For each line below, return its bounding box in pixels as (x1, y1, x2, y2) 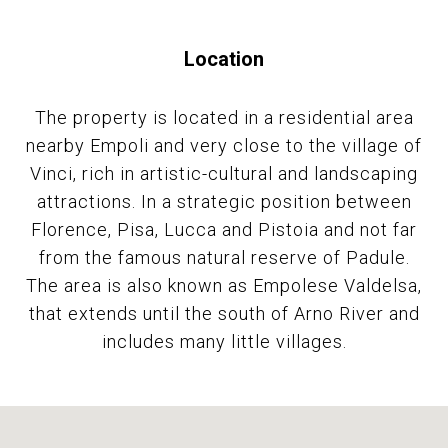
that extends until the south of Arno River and (28, 302, 420, 324)
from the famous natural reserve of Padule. (38, 246, 410, 268)
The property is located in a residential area (34, 106, 414, 128)
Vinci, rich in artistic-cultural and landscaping (30, 162, 418, 184)
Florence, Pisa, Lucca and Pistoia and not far (31, 218, 417, 240)
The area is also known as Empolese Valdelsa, (26, 274, 422, 296)
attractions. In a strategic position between (36, 190, 412, 212)
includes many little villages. (101, 330, 347, 352)
